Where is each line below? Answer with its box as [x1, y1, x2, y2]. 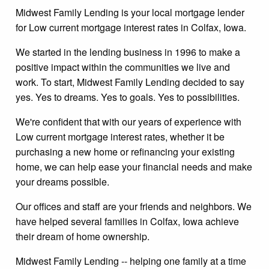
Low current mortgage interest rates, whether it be [16, 129, 225, 144]
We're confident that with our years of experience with [16, 114, 241, 128]
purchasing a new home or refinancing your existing [16, 144, 235, 159]
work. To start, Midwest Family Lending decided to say [16, 74, 244, 89]
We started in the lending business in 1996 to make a [16, 44, 240, 59]
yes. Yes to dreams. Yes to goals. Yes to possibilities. [16, 89, 240, 104]
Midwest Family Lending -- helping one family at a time [16, 253, 246, 268]
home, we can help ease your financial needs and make [16, 159, 252, 174]
